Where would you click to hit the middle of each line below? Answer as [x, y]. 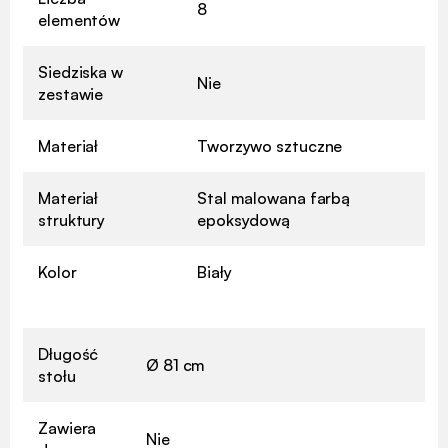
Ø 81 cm [176, 364]
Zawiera [67, 427]
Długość [68, 353]
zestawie [71, 93]
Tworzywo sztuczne [270, 145]
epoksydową [244, 219]
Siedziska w [80, 71]
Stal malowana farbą [274, 197]
